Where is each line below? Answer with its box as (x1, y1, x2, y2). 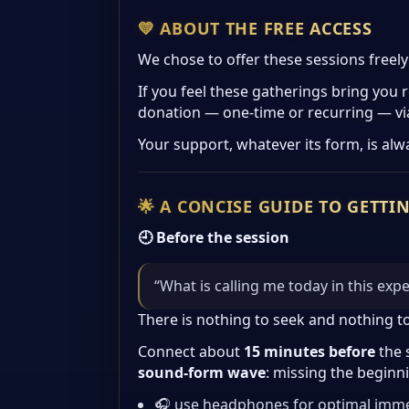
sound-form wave (138, 362, 266, 383)
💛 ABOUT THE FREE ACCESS (138, 17, 372, 40)
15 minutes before (244, 341, 375, 362)
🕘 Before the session (138, 227, 289, 248)
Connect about (138, 341, 244, 362)
